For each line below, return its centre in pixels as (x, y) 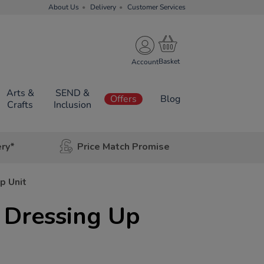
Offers (123, 99)
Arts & (20, 93)
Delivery (103, 7)
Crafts (20, 105)
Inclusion (72, 105)
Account (145, 62)
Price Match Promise (123, 146)
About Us (64, 7)
